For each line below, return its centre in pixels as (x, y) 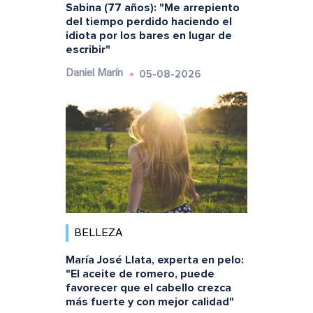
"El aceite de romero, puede (140, 274)
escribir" (88, 50)
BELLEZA (98, 233)
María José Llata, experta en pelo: (154, 260)
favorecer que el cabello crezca (148, 287)
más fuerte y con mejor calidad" (150, 301)
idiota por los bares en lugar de (148, 36)
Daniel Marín (94, 74)
